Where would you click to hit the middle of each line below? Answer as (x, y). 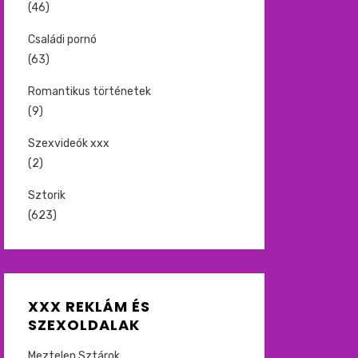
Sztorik (46, 195)
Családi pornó (62, 40)
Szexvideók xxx (68, 143)
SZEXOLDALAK (84, 325)
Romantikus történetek (89, 91)
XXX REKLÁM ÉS (89, 306)
